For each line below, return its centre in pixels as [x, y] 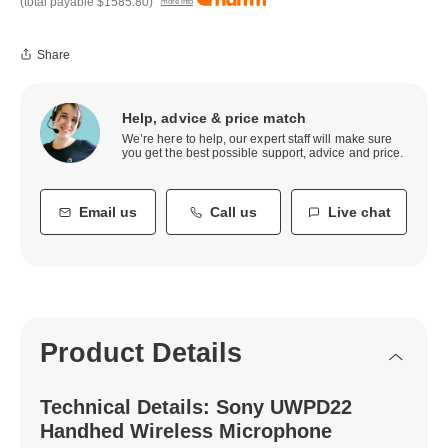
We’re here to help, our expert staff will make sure [257, 138]
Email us [107, 211]
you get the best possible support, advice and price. [263, 152]
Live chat [359, 211]
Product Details [141, 352]
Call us [233, 211]
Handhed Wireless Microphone [186, 430]
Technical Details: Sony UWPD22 [196, 406]
